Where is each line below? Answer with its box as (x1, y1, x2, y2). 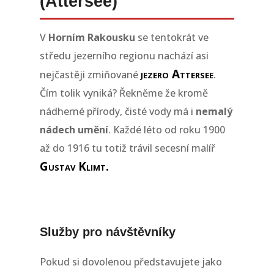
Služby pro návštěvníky (39, 225, 176, 239)
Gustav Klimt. (39, 158, 109, 175)
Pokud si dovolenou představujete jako (39, 255, 222, 269)
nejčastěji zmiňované (39, 68, 141, 82)
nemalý (195, 105, 232, 119)
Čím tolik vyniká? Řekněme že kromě (39, 86, 208, 100)
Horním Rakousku (48, 31, 135, 45)
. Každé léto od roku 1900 (108, 123, 225, 137)
